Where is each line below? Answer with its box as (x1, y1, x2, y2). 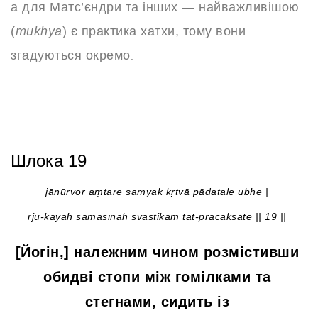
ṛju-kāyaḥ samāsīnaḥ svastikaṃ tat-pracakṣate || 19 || (28, 211, 287, 223)
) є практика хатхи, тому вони (62, 24, 246, 39)
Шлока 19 (11, 151, 87, 171)
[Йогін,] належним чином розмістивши (15, 244, 300, 261)
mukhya (15, 24, 62, 39)
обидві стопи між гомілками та (43, 269, 271, 285)
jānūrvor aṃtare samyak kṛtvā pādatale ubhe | (45, 186, 269, 198)
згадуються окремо (11, 48, 131, 63)
